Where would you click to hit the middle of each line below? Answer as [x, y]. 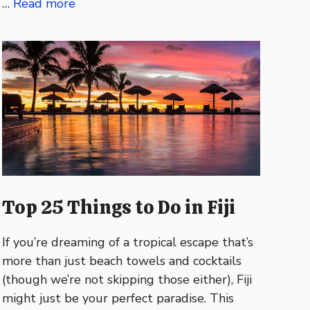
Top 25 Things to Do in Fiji [118, 207]
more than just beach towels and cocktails [121, 261]
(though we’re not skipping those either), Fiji [127, 279]
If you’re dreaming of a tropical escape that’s [127, 242]
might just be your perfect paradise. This [118, 298]
